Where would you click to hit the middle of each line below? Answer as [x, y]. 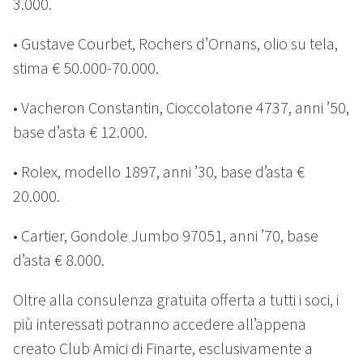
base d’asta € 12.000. [80, 132]
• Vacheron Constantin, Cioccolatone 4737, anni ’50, [181, 108]
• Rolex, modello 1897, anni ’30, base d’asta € [159, 172]
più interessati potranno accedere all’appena [160, 324]
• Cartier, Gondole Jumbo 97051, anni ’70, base [166, 236]
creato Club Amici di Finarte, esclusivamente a [163, 348]
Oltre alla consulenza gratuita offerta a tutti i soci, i [176, 300]
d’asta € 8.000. [59, 260]
